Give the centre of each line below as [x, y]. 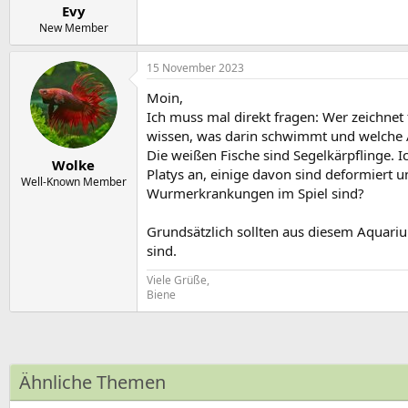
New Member [73, 28]
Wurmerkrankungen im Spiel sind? [255, 194]
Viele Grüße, [178, 280]
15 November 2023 [195, 68]
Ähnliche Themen [92, 382]
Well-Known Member [73, 181]
